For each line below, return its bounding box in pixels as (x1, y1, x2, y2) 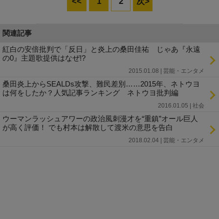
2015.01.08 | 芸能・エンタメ (129, 67, 204, 74)
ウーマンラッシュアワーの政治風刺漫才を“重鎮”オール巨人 (2, 114, 198, 123)
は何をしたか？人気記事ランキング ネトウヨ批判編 (2, 88, 178, 97)
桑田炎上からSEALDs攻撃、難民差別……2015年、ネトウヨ (2, 79, 200, 88)
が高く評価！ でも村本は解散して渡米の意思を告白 (2, 123, 173, 131)
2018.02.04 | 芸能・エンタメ (129, 136, 204, 144)
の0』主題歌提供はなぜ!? (2, 53, 86, 62)
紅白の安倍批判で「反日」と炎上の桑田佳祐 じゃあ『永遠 (2, 44, 200, 53)
